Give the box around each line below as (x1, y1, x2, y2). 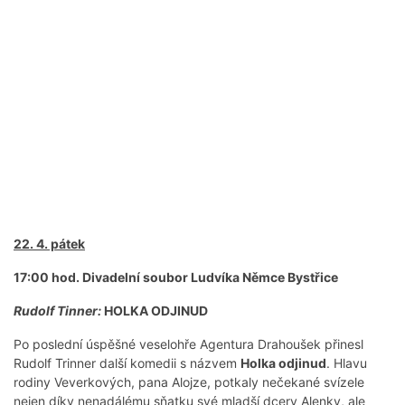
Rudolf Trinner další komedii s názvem (14, 355, 240, 372)
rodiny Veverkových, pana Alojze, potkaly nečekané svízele (14, 374, 364, 391)
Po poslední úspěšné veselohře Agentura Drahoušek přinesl (14, 336, 363, 353)
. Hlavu (326, 355, 367, 372)
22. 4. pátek (14, 236, 85, 252)
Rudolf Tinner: (14, 303, 101, 319)
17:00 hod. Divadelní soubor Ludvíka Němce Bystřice (14, 269, 338, 286)
